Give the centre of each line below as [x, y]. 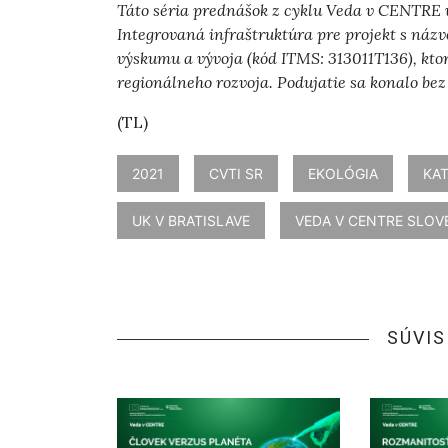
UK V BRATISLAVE [191, 221]
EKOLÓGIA [343, 174]
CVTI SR [236, 174]
